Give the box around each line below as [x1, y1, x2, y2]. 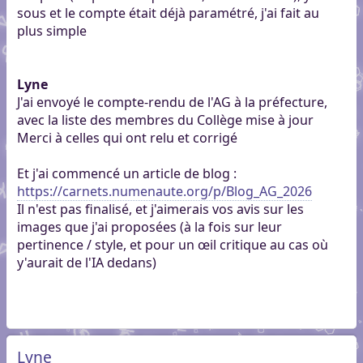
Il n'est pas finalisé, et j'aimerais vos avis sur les [16, 200, 304, 219]
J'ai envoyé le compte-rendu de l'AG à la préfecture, [16, 93, 327, 112]
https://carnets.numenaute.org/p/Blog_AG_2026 [16, 182, 312, 201]
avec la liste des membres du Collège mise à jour [16, 111, 314, 130]
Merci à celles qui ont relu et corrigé [16, 129, 237, 147]
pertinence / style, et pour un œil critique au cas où [16, 236, 328, 254]
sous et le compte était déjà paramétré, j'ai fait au [16, 4, 319, 23]
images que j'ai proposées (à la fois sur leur [16, 218, 282, 237]
